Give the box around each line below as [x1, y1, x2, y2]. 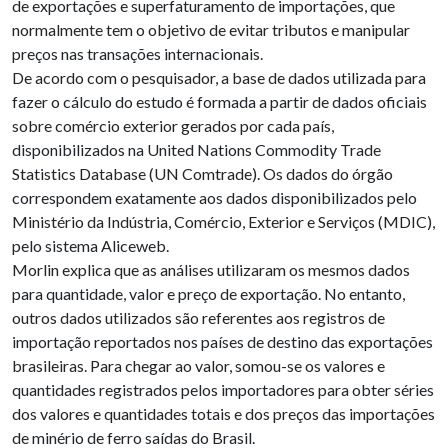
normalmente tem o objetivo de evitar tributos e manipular [12, 19, 410, 39]
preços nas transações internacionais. [12, 43, 263, 63]
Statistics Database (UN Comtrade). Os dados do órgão [12, 163, 393, 183]
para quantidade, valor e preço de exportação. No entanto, [12, 283, 405, 303]
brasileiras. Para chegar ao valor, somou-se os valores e [12, 355, 385, 375]
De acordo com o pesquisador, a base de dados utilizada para [12, 67, 426, 87]
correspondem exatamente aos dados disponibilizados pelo [12, 187, 417, 207]
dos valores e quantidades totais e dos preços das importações [12, 403, 435, 423]
